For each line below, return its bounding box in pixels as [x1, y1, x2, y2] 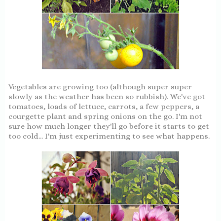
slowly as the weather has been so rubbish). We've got [8, 92, 205, 101]
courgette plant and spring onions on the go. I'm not [8, 111, 202, 121]
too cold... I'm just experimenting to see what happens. [8, 131, 212, 141]
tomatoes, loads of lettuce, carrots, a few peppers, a [8, 102, 199, 111]
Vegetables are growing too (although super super [8, 82, 192, 91]
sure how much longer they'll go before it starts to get [8, 121, 209, 131]
